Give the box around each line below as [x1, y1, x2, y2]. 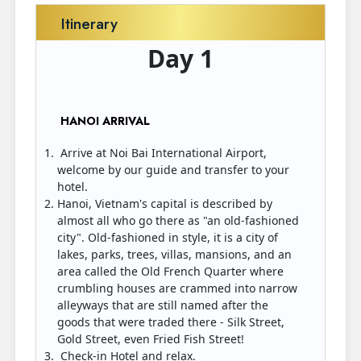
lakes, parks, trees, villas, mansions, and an [57, 247, 292, 262]
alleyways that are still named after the [57, 297, 268, 313]
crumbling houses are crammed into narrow [57, 280, 297, 296]
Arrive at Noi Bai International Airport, [57, 145, 267, 160]
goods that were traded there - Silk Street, [57, 314, 284, 330]
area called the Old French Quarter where [57, 263, 284, 279]
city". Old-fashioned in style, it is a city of [57, 230, 278, 245]
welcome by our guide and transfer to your [57, 162, 289, 177]
